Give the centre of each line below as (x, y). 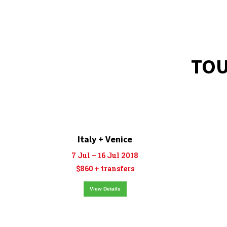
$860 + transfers (105, 168)
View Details (105, 189)
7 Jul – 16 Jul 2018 (105, 155)
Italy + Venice (105, 139)
